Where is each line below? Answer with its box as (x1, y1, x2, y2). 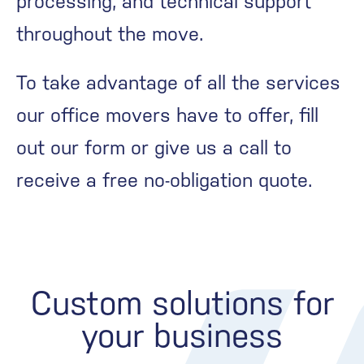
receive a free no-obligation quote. (16, 169, 312, 192)
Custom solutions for (30, 284, 334, 322)
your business (81, 317, 283, 354)
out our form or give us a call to (16, 136, 292, 159)
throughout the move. (16, 23, 203, 45)
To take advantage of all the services (16, 71, 340, 94)
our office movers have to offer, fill (16, 104, 318, 127)
